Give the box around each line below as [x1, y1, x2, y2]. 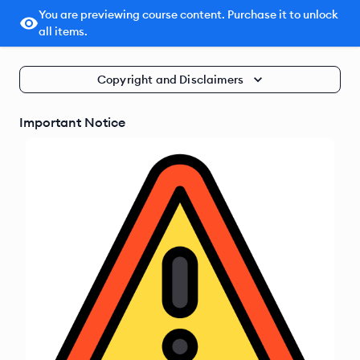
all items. [39, 24, 88, 39]
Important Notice [19, 114, 125, 130]
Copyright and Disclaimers [97, 72, 243, 87]
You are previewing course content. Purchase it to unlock [39, 7, 338, 22]
